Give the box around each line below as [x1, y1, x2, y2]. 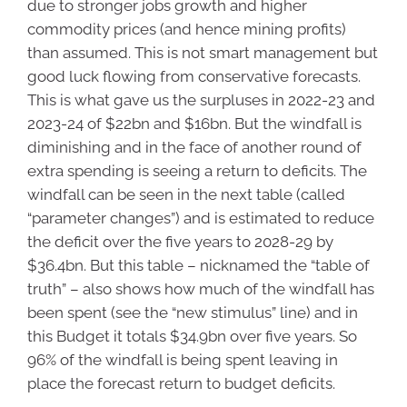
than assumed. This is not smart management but [27, 44, 378, 63]
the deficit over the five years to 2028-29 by [27, 233, 333, 252]
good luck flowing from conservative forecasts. [27, 67, 361, 86]
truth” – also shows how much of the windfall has [27, 280, 374, 299]
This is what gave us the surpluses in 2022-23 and [27, 91, 375, 110]
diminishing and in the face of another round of [27, 138, 362, 157]
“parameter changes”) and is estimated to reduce [27, 209, 374, 228]
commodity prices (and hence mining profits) [27, 20, 346, 39]
